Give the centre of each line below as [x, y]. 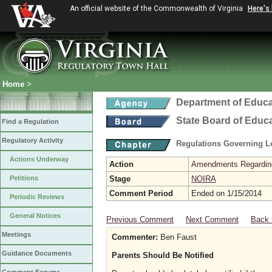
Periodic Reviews [37, 197]
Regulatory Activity [32, 140]
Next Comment [212, 219]
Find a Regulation [30, 121]
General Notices [35, 216]
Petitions [24, 178]
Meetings [16, 234]
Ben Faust [177, 237]
